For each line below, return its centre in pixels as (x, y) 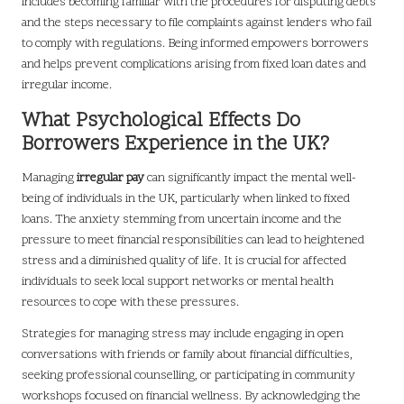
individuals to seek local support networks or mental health (178, 282)
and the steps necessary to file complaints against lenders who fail (197, 23)
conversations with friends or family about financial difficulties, (187, 355)
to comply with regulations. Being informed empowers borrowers (195, 44)
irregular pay (110, 179)
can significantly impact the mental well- (250, 179)
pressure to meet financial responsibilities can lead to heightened (193, 241)
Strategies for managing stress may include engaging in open (183, 335)
